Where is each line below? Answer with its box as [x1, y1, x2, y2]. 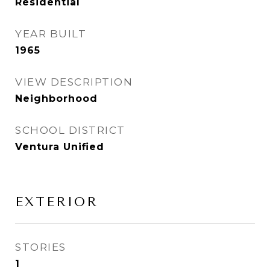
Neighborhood [15, 93, 98, 104]
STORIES [15, 241, 66, 253]
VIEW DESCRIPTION [15, 76, 133, 88]
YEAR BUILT [15, 28, 86, 40]
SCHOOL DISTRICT [15, 124, 125, 136]
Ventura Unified [15, 141, 104, 152]
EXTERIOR [15, 195, 98, 209]
